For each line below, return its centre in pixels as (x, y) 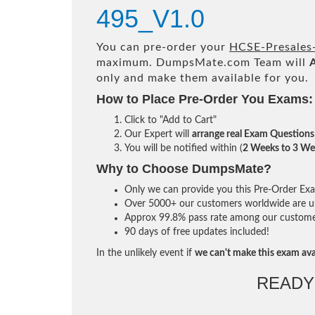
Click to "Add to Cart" (171, 120)
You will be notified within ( (184, 148)
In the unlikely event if (146, 253)
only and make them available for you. (202, 78)
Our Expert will (158, 134)
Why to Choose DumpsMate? (184, 169)
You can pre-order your (163, 47)
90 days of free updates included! (197, 232)
